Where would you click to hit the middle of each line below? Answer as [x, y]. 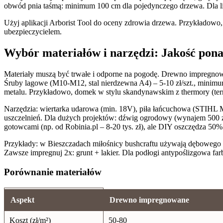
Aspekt [22, 200]
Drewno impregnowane [149, 200]
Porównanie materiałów [53, 172]
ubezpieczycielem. [33, 32]
